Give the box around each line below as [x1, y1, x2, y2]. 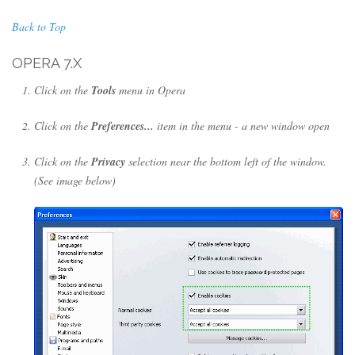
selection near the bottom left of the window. [125, 154, 326, 170]
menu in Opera [116, 82, 185, 98]
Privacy [91, 154, 125, 170]
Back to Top [12, 19, 66, 35]
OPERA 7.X [12, 55, 82, 72]
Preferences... [91, 118, 154, 135]
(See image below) [34, 173, 116, 189]
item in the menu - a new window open [154, 118, 330, 134]
